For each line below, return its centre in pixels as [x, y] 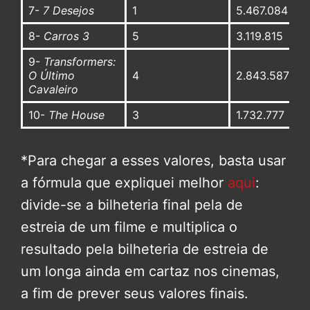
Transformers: [79, 62]
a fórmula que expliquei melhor [124, 183]
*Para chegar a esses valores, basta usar [153, 161]
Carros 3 [66, 36]
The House [76, 115]
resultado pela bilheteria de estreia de [145, 249]
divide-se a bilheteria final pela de [132, 205]
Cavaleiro [53, 90]
